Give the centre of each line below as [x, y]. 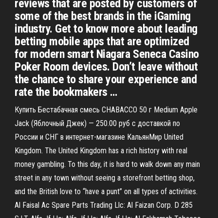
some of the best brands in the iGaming [103, 16]
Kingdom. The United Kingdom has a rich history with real [101, 151]
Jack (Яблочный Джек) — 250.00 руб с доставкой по [97, 123]
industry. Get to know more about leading [106, 29]
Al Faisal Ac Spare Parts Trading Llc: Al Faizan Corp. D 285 [104, 205]
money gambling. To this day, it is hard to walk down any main [107, 164]
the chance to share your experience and [106, 79]
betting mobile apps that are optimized [102, 41]
